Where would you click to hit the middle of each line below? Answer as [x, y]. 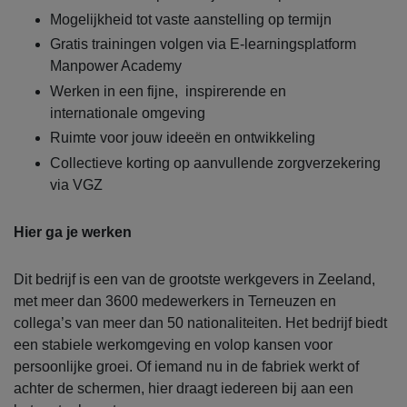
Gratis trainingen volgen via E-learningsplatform [203, 45]
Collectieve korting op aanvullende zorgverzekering [215, 163]
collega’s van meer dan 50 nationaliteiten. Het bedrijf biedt [200, 323]
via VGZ [76, 184]
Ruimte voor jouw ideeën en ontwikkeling [183, 138]
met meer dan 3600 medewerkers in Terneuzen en [175, 301]
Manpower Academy [116, 66]
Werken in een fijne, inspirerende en [168, 91]
